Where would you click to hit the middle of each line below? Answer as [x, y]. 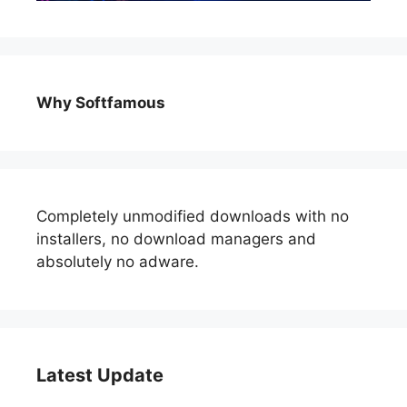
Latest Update [100, 376]
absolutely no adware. [118, 262]
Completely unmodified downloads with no [193, 217]
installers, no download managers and [176, 239]
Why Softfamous [101, 103]
